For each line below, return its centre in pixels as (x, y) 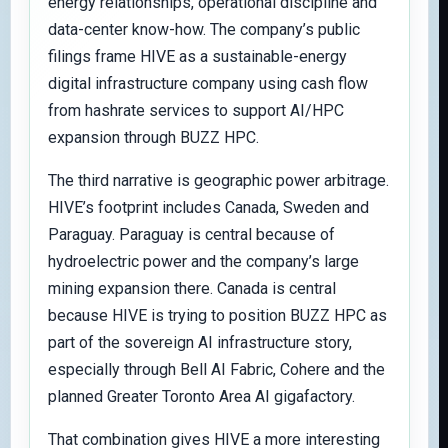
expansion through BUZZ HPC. (153, 137)
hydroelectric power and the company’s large (203, 261)
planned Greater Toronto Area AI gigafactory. (201, 396)
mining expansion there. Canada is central (192, 288)
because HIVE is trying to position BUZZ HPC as (217, 315)
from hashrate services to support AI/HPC (196, 110)
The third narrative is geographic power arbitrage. (218, 180)
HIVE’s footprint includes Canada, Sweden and (208, 207)
